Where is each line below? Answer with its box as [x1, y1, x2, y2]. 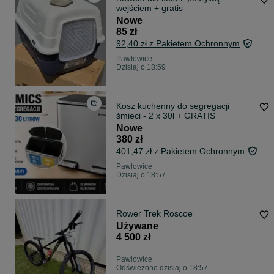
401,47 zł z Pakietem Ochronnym [116, 146, 245, 157]
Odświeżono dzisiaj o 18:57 [116, 264, 208, 273]
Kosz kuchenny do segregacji [116, 101, 229, 111]
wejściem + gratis [116, 3, 183, 13]
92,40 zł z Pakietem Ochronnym [116, 39, 240, 49]
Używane [116, 221, 158, 232]
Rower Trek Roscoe [116, 209, 193, 219]
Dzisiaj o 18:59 [116, 63, 166, 72]
